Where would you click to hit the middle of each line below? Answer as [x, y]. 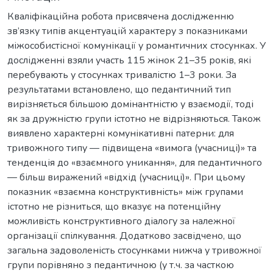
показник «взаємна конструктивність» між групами [125, 192]
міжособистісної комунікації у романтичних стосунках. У [136, 45]
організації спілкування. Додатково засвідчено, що [124, 236]
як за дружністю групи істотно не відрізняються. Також [134, 119]
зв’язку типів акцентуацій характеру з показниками [127, 31]
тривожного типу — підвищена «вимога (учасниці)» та [132, 148]
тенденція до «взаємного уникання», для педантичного [135, 162]
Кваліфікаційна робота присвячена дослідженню [121, 16]
